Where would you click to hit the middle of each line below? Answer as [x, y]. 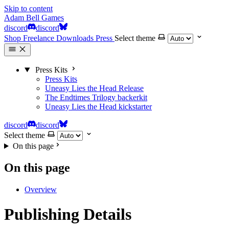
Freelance [40, 38]
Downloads [76, 38]
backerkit [132, 97]
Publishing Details [68, 214]
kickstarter [135, 107]
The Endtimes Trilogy [80, 97]
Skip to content [28, 8]
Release [131, 88]
